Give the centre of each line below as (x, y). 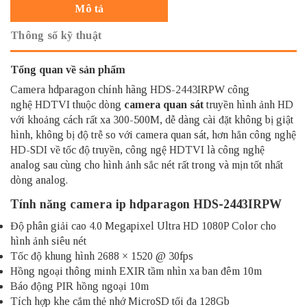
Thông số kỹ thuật (56, 35)
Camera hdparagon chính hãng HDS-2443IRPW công (130, 89)
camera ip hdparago (126, 204)
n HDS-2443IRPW (232, 204)
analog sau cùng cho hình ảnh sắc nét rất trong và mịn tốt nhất (147, 164)
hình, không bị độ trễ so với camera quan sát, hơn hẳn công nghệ (153, 134)
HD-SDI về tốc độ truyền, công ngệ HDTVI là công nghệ (137, 149)
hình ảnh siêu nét (48, 241)
